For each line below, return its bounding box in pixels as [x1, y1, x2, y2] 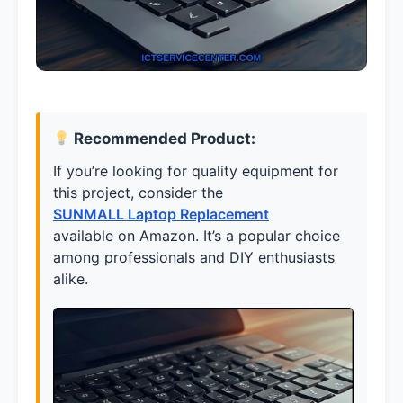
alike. [53, 270, 88, 289]
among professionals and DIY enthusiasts [53, 248, 335, 267]
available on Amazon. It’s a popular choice [53, 227, 340, 246]
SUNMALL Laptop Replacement [53, 205, 269, 224]
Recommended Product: [74, 130, 256, 148]
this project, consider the [53, 184, 223, 202]
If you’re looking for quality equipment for [53, 162, 338, 181]
